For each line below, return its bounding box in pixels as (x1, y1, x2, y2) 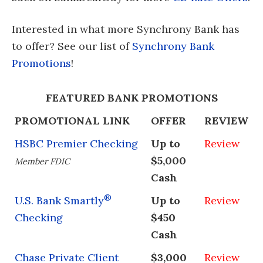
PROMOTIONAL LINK (15, 113, 130, 127)
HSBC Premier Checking (15, 136, 138, 150)
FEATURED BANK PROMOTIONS (45, 90, 218, 104)
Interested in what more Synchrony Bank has (12, 22, 240, 36)
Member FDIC (15, 156, 70, 167)
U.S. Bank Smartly (15, 193, 104, 207)
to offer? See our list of (12, 39, 132, 53)
